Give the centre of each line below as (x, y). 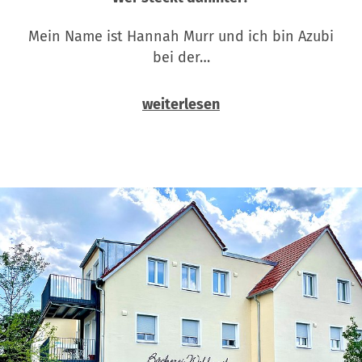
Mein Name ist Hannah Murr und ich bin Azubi (181, 37)
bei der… (181, 58)
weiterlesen (181, 105)
